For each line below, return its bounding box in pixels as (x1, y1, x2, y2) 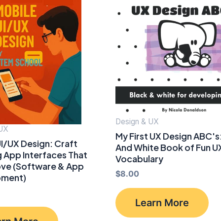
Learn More (135, 196, 189, 209)
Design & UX (115, 117, 159, 127)
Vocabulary (115, 152, 163, 164)
